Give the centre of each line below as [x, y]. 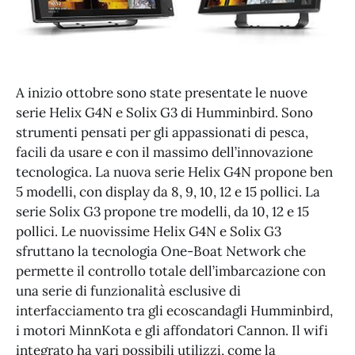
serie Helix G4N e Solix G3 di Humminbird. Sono [164, 113]
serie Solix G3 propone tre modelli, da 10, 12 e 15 [162, 212]
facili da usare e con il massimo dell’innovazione [164, 153]
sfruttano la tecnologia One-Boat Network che [161, 252]
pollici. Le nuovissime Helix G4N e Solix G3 [149, 232]
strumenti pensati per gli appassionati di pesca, [162, 133]
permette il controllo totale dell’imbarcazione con [171, 271]
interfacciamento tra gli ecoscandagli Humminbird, [174, 311]
